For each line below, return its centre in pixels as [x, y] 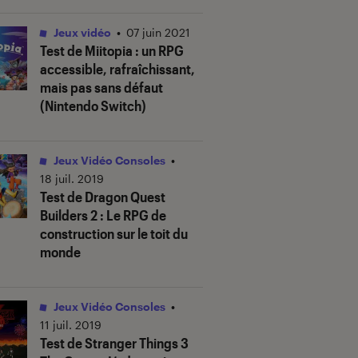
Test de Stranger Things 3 [114, 343]
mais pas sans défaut [101, 88]
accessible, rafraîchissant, [117, 69]
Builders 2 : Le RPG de [103, 215]
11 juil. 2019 [71, 325]
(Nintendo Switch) [93, 106]
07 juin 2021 [158, 33]
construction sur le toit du [114, 234]
